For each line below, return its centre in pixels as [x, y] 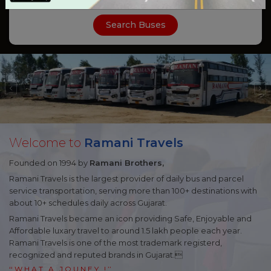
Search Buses [135, 25]
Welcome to [47, 142]
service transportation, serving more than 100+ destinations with [133, 190]
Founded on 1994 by [49, 162]
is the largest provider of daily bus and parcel [155, 178]
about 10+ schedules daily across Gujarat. [88, 202]
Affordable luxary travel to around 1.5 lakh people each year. [126, 230]
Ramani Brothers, [127, 162]
